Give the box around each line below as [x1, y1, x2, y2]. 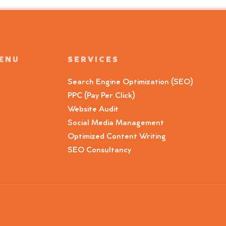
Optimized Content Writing [68, 133, 166, 141]
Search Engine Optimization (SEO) [68, 78, 193, 87]
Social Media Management [68, 119, 164, 128]
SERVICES [68, 56, 119, 65]
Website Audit [68, 105, 123, 114]
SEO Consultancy [68, 146, 131, 155]
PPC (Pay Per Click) [68, 92, 135, 100]
